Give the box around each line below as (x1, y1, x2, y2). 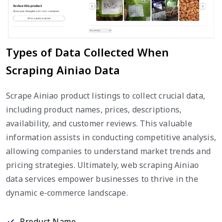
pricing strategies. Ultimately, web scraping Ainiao (6, 160, 199, 171)
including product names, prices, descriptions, (6, 104, 182, 115)
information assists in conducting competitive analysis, (6, 132, 217, 143)
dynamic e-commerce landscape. (6, 187, 128, 199)
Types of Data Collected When (6, 45, 169, 60)
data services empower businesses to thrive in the (6, 173, 198, 185)
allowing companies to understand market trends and (6, 146, 211, 157)
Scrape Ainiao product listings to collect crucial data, (6, 90, 206, 102)
